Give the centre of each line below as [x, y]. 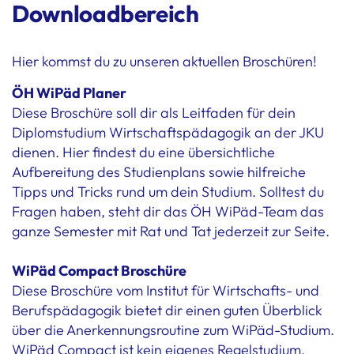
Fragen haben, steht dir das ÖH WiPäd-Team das [168, 211]
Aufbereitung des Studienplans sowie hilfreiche [159, 171]
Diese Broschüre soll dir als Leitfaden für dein [154, 112]
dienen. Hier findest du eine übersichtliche [143, 152]
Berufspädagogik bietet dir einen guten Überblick [167, 310]
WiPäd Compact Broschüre [99, 270]
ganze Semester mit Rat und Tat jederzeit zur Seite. [171, 231]
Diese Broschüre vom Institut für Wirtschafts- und [166, 290]
